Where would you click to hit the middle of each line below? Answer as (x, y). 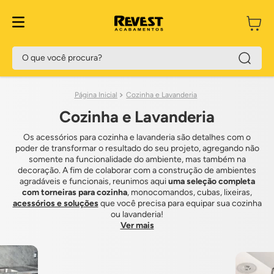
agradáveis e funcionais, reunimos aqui (94, 181)
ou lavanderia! (137, 214)
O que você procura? (57, 51)
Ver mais (137, 225)
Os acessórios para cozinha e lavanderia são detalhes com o (137, 137)
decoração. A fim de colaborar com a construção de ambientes (137, 170)
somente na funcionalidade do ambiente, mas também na (137, 159)
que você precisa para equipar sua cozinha (180, 203)
